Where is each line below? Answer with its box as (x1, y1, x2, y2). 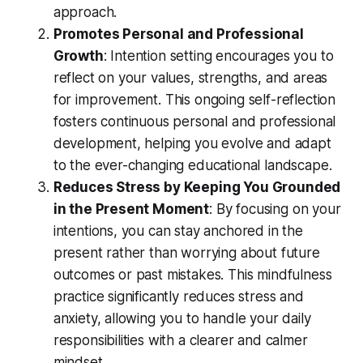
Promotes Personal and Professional (53, 26, 304, 43)
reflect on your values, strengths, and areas (53, 70, 328, 87)
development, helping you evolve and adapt (53, 135, 331, 152)
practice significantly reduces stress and (53, 288, 304, 305)
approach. (53, 4, 117, 21)
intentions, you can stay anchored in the (53, 223, 303, 240)
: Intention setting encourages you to (103, 48, 334, 65)
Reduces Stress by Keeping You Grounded (53, 179, 341, 196)
